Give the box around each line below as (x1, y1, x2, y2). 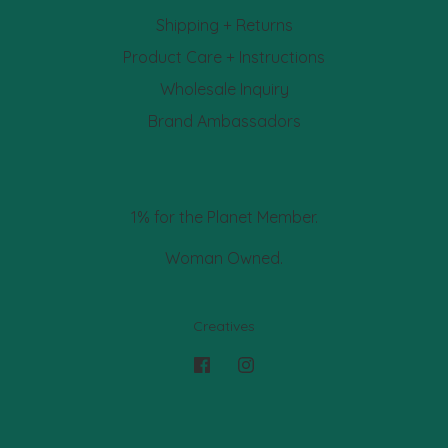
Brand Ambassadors (147, 111, 301, 131)
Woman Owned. (165, 248, 283, 268)
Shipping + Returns (155, 15, 293, 35)
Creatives (193, 317, 255, 335)
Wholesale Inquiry (159, 79, 289, 99)
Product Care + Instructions (123, 47, 325, 67)
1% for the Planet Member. (130, 207, 318, 227)
